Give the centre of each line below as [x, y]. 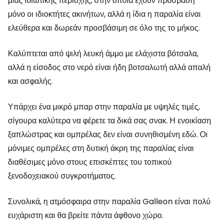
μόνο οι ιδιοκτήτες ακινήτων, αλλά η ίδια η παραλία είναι [104, 14]
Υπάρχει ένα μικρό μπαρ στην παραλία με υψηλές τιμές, [104, 107]
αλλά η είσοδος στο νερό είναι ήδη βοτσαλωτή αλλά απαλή [109, 67]
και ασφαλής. [30, 81]
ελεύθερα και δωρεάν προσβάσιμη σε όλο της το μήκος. [104, 28]
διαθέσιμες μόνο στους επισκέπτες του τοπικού [90, 162]
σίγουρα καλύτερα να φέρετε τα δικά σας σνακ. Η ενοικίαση [110, 121]
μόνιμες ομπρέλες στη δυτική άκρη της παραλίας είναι [101, 148]
